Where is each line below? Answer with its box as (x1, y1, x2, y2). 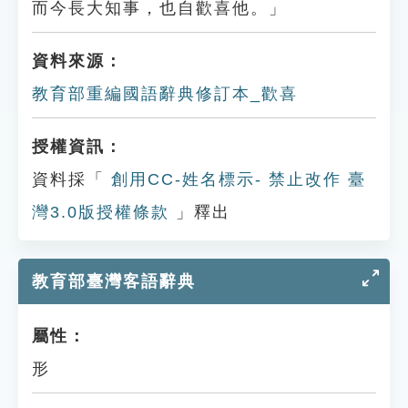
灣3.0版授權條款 (32, 203, 169, 221)
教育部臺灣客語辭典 (32, 272, 196, 291)
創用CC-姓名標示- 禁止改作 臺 (105, 170, 366, 189)
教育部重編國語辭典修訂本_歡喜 (32, 85, 298, 103)
